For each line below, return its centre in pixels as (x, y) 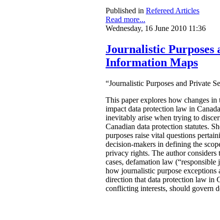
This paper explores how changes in (162, 100)
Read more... (125, 20)
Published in (125, 11)
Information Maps (152, 62)
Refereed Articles (173, 11)
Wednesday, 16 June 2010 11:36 (156, 28)
